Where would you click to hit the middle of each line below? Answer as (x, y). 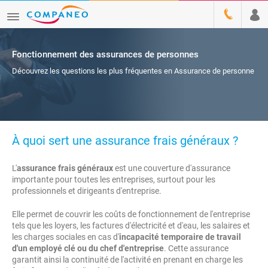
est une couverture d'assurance (172, 168)
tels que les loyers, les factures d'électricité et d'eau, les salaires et (131, 226)
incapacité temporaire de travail (180, 237)
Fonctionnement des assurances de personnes (105, 54)
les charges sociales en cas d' (66, 237)
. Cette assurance (196, 248)
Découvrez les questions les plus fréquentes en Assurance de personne (133, 71)
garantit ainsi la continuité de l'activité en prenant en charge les (127, 260)
